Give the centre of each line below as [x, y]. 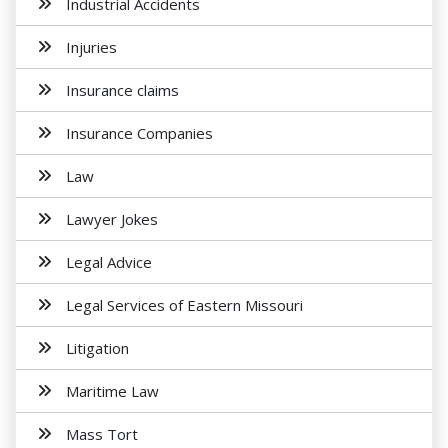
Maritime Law [112, 391]
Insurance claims [122, 90]
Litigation [97, 348]
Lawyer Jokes [112, 219]
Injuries [91, 47]
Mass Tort [102, 434]
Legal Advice [109, 262]
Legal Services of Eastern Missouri [184, 305]
